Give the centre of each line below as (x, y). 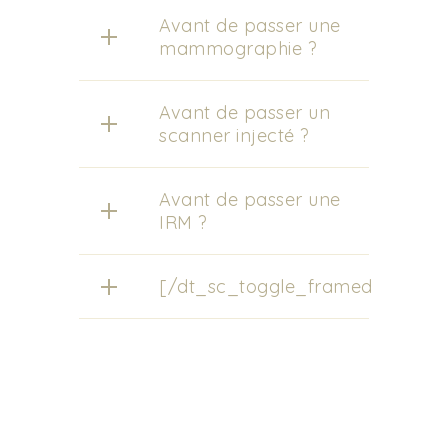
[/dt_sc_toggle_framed (266, 286)
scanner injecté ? (234, 135)
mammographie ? (238, 48)
